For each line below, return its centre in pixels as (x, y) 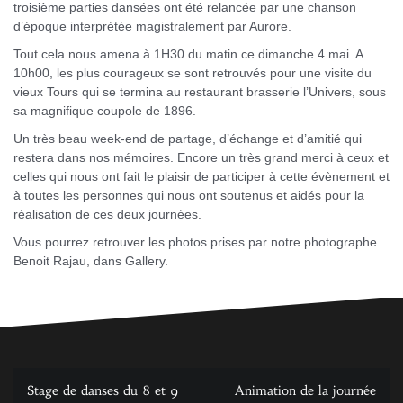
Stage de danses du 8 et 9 (103, 390)
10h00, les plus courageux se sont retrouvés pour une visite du (193, 73)
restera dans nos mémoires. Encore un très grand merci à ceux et (201, 158)
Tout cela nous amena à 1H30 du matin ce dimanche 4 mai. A (188, 54)
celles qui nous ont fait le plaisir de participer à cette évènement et (201, 177)
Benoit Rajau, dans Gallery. (91, 261)
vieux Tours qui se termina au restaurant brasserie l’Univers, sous (200, 92)
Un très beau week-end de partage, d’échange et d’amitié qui (188, 139)
